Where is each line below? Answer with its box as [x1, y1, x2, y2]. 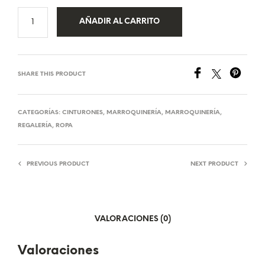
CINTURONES [62, 109, 103, 116]
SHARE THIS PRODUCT [18, 70, 86, 77]
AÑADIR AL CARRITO [79, 17, 160, 25]
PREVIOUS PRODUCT [27, 160, 89, 167]
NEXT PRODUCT [190, 160, 238, 167]
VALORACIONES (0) [94, 215, 171, 224]
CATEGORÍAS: [18, 109, 62, 116]
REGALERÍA [18, 122, 52, 129]
